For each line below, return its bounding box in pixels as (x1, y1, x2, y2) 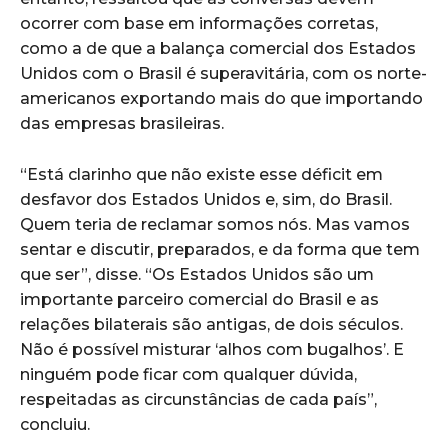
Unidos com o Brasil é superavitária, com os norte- (20, 63, 427, 83)
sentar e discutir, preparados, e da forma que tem (20, 239, 420, 259)
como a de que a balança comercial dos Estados (20, 38, 416, 58)
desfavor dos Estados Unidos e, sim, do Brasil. (20, 189, 392, 209)
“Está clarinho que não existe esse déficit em (20, 164, 383, 184)
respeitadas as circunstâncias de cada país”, (20, 389, 377, 409)
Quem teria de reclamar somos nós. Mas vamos (20, 214, 410, 234)
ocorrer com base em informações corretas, (20, 13, 378, 33)
